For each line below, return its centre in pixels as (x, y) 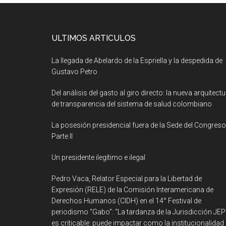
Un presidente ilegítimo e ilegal (98, 157)
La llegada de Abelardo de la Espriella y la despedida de (137, 60)
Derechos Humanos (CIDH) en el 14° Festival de (126, 201)
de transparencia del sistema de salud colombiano (132, 104)
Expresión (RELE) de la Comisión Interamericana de (132, 189)
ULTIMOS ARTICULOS (94, 38)
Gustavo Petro (74, 71)
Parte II (62, 136)
